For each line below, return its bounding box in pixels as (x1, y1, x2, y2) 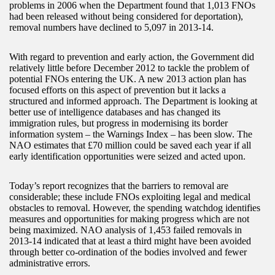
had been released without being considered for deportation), (9, 11, 243, 22)
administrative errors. (9, 258, 90, 269)
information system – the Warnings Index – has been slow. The (9, 129, 252, 140)
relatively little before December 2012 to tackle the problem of (9, 63, 249, 74)
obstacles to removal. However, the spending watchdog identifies (9, 203, 260, 214)
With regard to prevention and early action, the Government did (9, 52, 254, 63)
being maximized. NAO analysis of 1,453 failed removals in (9, 225, 242, 236)
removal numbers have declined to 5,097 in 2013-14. (9, 22, 214, 33)
